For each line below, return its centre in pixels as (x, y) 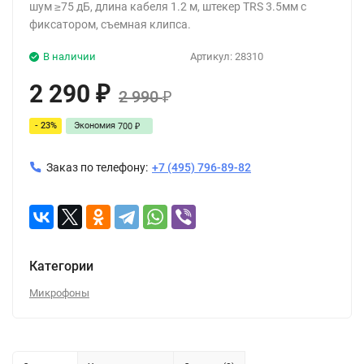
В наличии (69, 56)
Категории (61, 266)
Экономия (96, 126)
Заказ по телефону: (97, 167)
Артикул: (212, 56)
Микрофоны (59, 292)
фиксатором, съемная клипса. (110, 24)
